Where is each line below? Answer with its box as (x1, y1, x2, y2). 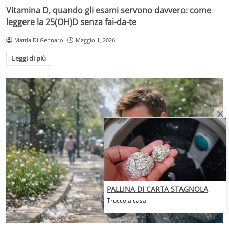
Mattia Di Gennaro (14, 36, 63, 44)
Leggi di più (11, 54, 46, 63)
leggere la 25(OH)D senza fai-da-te (6, 16, 136, 28)
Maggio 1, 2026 (75, 36, 115, 44)
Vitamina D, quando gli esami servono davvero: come (6, 4, 211, 16)
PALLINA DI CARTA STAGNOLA (107, 184, 208, 194)
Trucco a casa (107, 196, 146, 205)
